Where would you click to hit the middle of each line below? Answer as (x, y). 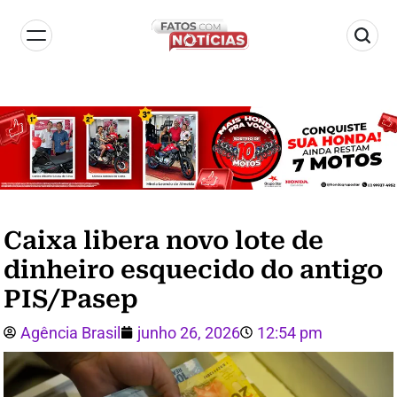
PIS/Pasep (71, 299)
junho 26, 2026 (189, 332)
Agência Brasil (70, 332)
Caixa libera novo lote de (163, 240)
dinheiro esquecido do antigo (193, 269)
